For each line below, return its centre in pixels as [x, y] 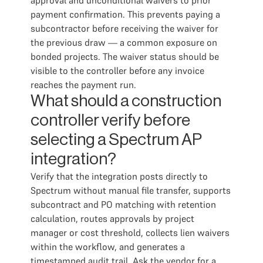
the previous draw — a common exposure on [124, 42]
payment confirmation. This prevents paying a [125, 14]
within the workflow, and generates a [108, 247]
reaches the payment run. [83, 85]
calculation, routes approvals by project [112, 218]
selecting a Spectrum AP [116, 140]
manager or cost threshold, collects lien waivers [130, 232]
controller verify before [110, 120]
